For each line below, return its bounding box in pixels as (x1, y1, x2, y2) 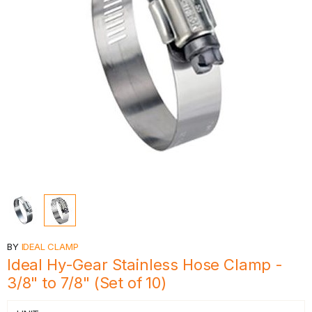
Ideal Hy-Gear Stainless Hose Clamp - (7, 256, 283, 274)
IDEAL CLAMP (21, 241, 79, 252)
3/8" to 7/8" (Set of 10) (7, 274, 166, 292)
